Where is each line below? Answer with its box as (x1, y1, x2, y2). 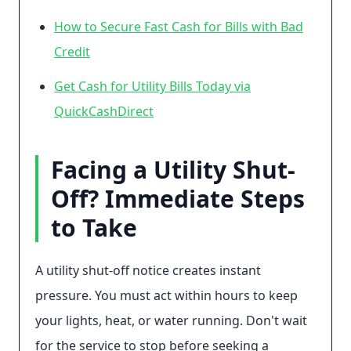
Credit (54, 43, 90, 60)
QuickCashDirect (54, 103, 154, 120)
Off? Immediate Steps (51, 183, 305, 215)
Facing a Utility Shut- (51, 154, 295, 186)
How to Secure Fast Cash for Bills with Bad (54, 18, 303, 35)
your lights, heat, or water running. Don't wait (35, 312, 307, 329)
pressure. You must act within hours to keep (35, 287, 298, 304)
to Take (51, 212, 137, 244)
